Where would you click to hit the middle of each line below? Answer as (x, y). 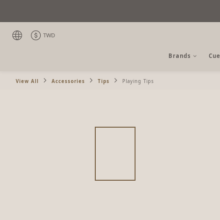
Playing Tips (138, 81)
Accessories (68, 81)
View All (27, 81)
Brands (179, 56)
